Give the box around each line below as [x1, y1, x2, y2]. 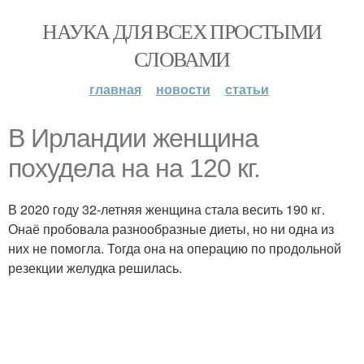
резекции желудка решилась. [8, 258, 182, 277]
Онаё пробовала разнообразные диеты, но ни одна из [8, 219, 334, 238]
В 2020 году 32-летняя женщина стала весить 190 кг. [8, 200, 325, 219]
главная [89, 80, 141, 98]
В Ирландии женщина [8, 123, 258, 153]
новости [155, 80, 210, 98]
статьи [224, 80, 269, 98]
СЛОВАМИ [134, 45, 230, 72]
